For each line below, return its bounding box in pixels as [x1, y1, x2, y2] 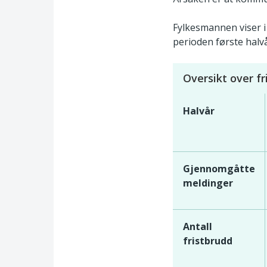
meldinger [183, 176, 233, 190]
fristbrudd [183, 234, 232, 247]
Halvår [183, 104, 215, 117]
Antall [183, 219, 212, 233]
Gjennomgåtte [183, 162, 255, 175]
